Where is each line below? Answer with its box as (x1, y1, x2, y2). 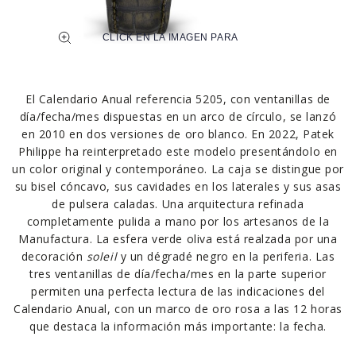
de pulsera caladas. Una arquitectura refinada (52, 195, 304, 211)
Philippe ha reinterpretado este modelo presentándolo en (18, 143, 338, 159)
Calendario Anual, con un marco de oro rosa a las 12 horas (14, 300, 342, 316)
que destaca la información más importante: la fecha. (29, 318, 327, 334)
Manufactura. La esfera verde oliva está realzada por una (18, 230, 338, 246)
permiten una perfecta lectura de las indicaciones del (31, 283, 325, 299)
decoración (21, 248, 87, 264)
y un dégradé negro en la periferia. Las (117, 248, 335, 264)
